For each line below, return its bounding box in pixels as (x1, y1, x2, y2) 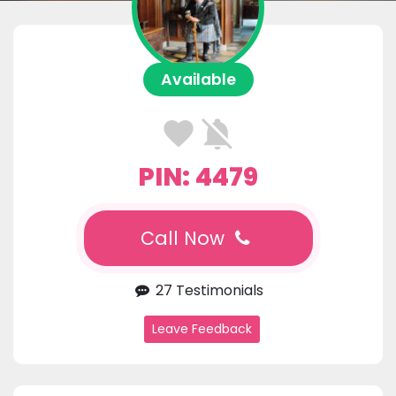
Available (160, 69, 236, 91)
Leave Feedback (151, 320, 252, 339)
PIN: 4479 (138, 159, 258, 195)
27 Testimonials (152, 280, 264, 301)
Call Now (140, 225, 230, 252)
